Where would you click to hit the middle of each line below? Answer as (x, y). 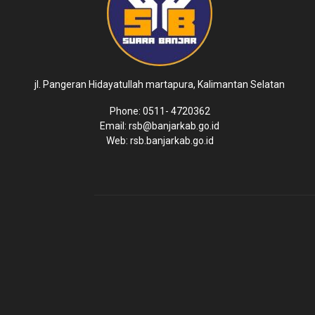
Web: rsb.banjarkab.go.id (160, 141)
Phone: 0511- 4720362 (160, 111)
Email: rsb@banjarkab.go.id (160, 126)
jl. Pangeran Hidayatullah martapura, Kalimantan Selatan (160, 85)
